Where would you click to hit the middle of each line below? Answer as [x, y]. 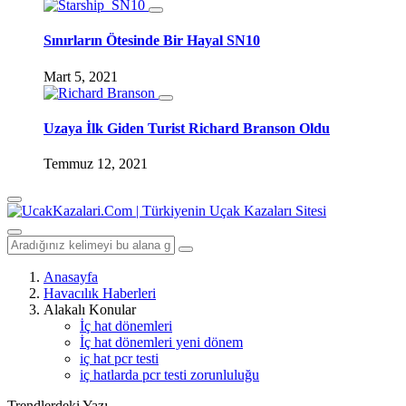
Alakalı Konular [90, 310]
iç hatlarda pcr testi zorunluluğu [169, 375]
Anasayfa [71, 277]
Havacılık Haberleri [100, 294]
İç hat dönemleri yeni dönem [161, 343]
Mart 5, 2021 [81, 76]
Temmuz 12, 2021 [96, 164]
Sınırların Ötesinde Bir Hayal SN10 [152, 41]
